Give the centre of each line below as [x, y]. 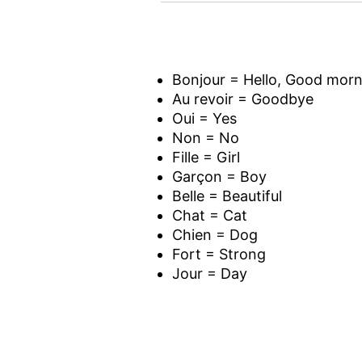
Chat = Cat [210, 215]
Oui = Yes [204, 118]
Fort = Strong [219, 254]
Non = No [206, 137]
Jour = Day [210, 273]
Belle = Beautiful [227, 196]
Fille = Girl [206, 157]
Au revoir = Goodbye [243, 99]
